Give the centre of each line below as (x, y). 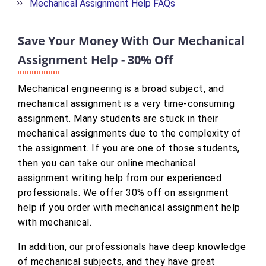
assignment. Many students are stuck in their (118, 119)
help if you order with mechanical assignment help (129, 208)
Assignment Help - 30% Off (95, 60)
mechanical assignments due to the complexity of (130, 134)
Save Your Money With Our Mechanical (131, 41)
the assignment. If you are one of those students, (129, 148)
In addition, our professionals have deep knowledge (132, 247)
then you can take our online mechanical (107, 163)
